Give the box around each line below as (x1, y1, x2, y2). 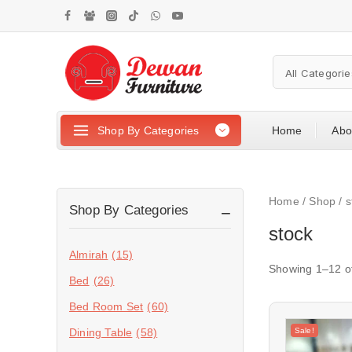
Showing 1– (269, 262, 328, 275)
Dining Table (69, 326, 133, 339)
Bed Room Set (69, 300, 144, 313)
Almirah (69, 248, 108, 261)
